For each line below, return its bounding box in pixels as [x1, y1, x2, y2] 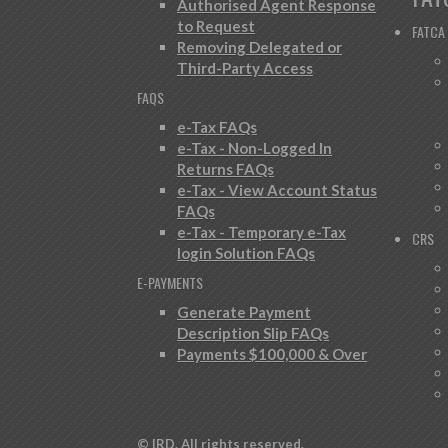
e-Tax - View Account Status [177, 181, 377, 199]
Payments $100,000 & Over [177, 345, 367, 363]
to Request [177, 17, 255, 35]
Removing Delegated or [177, 38, 342, 56]
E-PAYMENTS [137, 272, 203, 293]
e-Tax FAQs [177, 118, 257, 136]
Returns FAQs [177, 160, 274, 178]
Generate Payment [177, 303, 311, 321]
